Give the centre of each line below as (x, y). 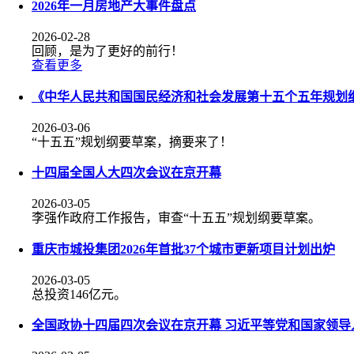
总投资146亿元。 (79, 294)
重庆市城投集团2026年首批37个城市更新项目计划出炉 (183, 249)
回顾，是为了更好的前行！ (107, 51)
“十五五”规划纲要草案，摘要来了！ (132, 141)
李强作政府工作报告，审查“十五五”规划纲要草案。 (176, 218)
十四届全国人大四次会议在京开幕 (126, 173)
